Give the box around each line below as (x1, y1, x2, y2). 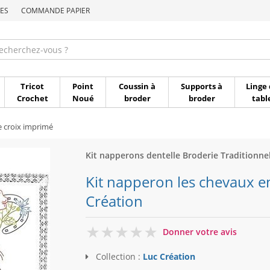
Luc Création (142, 251, 195, 263)
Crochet (16, 93, 48, 104)
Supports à (181, 81, 222, 92)
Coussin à (119, 81, 155, 92)
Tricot (20, 81, 44, 92)
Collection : (93, 251, 143, 263)
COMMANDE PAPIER (21, 5, 90, 16)
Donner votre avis (162, 226, 237, 237)
